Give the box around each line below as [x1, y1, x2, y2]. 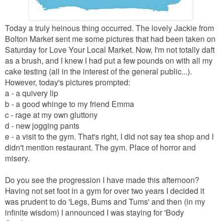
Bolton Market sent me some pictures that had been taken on [5, 33, 216, 44]
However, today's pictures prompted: [5, 76, 130, 88]
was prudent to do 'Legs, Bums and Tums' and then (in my [5, 196, 205, 207]
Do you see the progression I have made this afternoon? [5, 174, 199, 185]
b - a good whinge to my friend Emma [5, 98, 134, 110]
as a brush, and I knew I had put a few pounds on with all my [5, 55, 213, 66]
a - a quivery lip [5, 87, 58, 99]
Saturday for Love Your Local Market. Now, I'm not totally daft [5, 44, 215, 55]
